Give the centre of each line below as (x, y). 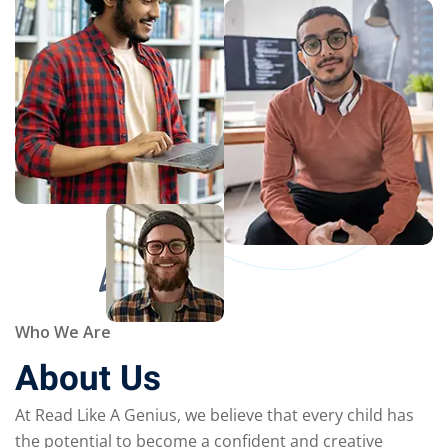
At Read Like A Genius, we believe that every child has (214, 415)
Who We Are (63, 332)
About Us (88, 379)
